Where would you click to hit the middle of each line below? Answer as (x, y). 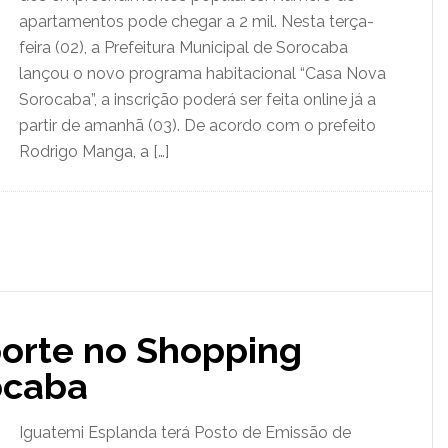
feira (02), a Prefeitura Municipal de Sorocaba (183, 47)
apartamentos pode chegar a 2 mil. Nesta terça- (196, 21)
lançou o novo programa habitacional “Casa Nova (202, 73)
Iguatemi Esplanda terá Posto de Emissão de (185, 432)
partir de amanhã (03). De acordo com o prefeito (197, 125)
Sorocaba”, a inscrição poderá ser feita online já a (197, 99)
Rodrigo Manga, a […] (94, 151)
